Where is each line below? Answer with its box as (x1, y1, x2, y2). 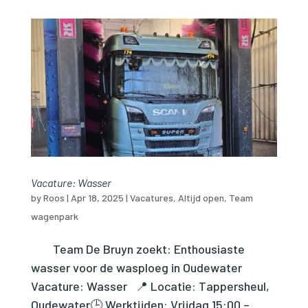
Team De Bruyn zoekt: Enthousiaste (30, 241, 245, 257)
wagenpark (30, 210, 78, 223)
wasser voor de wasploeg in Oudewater (30, 260, 258, 276)
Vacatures (129, 192, 173, 204)
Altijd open (177, 192, 224, 204)
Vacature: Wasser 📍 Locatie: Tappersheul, (30, 278, 269, 294)
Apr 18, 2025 (70, 192, 124, 204)
